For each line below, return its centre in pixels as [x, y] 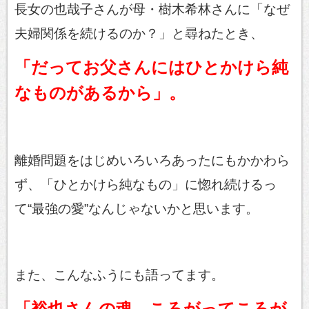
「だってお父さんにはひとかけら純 [151, 67]
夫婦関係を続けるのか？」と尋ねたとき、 [139, 33]
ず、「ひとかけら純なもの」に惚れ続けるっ [146, 184]
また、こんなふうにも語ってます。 [119, 275]
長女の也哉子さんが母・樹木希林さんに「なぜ [152, 9]
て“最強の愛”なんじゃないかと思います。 [137, 208]
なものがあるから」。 [100, 92]
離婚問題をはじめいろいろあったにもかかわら [152, 160]
